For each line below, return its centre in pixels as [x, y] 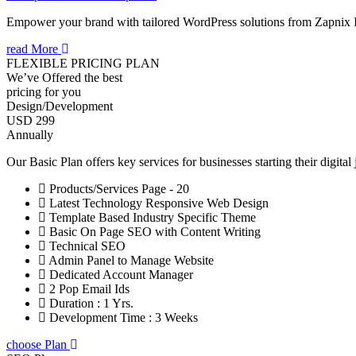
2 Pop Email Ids [88, 289]
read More [34, 49]
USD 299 [31, 121]
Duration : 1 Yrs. [90, 304]
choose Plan [38, 345]
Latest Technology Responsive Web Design [157, 203]
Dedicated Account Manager [120, 275]
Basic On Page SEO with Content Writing [153, 232]
